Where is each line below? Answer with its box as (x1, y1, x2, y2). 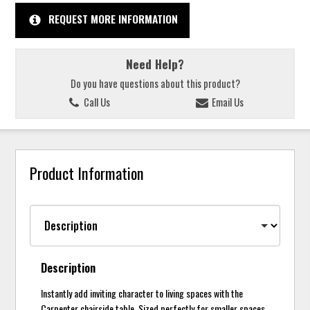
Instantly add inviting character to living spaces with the (41, 286, 244, 301)
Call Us (81, 94, 110, 110)
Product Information (30, 161, 145, 184)
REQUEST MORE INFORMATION (48, 10, 178, 26)
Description (41, 259, 96, 277)
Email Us (210, 94, 244, 110)
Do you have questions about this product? (70, 75, 240, 91)
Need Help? (126, 55, 184, 73)
